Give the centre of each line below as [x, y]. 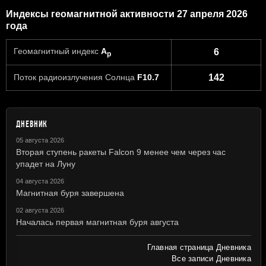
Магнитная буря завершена [70, 193]
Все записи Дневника [211, 258]
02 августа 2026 [40, 210]
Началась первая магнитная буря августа [97, 222]
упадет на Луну [46, 164]
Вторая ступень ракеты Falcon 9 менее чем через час [121, 152]
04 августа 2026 [40, 181]
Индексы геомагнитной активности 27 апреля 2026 [127, 14]
